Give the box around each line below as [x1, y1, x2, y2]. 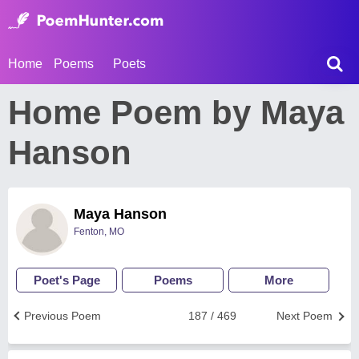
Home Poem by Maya [8, 94, 344, 131]
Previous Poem [24, 309, 101, 322]
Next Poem [276, 309, 333, 322]
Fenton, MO [74, 226, 124, 237]
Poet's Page [33, 273, 100, 287]
